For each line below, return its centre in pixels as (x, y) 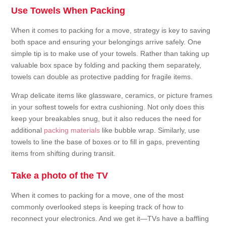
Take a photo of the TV (60, 176)
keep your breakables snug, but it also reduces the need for (106, 119)
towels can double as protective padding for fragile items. (102, 77)
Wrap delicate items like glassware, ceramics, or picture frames (112, 96)
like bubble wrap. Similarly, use (150, 130)
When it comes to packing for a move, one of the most (98, 195)
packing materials (72, 130)
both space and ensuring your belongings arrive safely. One (106, 42)
